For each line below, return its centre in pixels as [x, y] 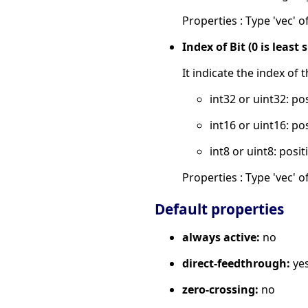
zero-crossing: [220, 289]
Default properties [219, 209]
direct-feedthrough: [236, 263]
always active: [221, 237]
